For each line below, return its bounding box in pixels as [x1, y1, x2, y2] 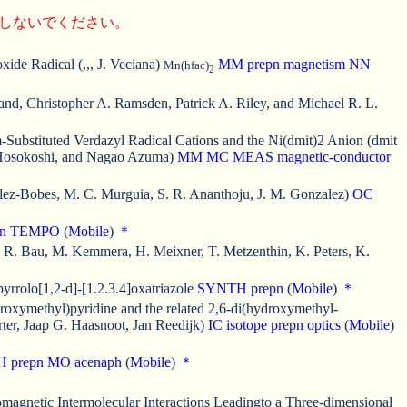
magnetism [283, 56, 345, 73]
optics [307, 316, 341, 333]
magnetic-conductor [277, 148, 391, 164]
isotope [226, 316, 267, 333]
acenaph [74, 353, 122, 370]
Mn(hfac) [164, 58, 209, 73]
